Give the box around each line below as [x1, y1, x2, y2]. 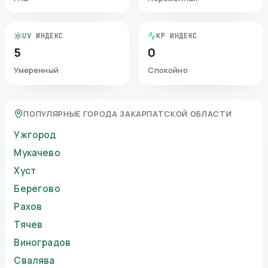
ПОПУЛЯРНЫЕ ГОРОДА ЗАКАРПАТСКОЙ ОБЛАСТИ [23, 108, 232, 120]
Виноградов [14, 236, 71, 249]
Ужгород [14, 129, 56, 142]
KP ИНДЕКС [156, 31, 197, 41]
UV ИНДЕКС [22, 31, 63, 41]
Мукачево [14, 147, 60, 160]
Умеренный [14, 65, 59, 76]
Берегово [14, 182, 60, 196]
